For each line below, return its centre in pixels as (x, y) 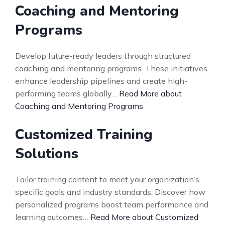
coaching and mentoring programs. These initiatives (111, 68)
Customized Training (84, 135)
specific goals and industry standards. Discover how (110, 192)
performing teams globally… (67, 93)
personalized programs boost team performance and (112, 204)
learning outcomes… (53, 217)
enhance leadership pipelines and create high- (101, 81)
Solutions (47, 154)
